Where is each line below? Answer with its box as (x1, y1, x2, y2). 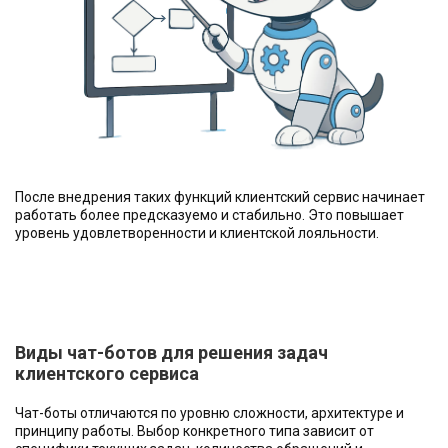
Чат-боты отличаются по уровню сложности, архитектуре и (15, 404, 404, 421)
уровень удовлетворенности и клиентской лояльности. (15, 224, 379, 241)
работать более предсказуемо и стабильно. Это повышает (15, 206, 404, 223)
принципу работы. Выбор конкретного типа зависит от (15, 422, 374, 439)
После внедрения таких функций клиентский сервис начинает (15, 188, 425, 205)
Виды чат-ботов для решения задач (15, 341, 328, 363)
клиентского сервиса (15, 362, 199, 384)
